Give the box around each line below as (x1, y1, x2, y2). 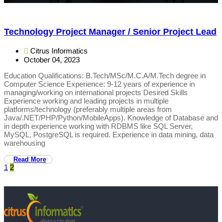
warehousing (4, 139, 45, 148)
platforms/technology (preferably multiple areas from (4, 105, 172, 114)
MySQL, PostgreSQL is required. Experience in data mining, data (4, 130, 214, 139)
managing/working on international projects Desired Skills (4, 88, 188, 97)
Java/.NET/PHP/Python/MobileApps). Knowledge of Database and (4, 113, 218, 122)
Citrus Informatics (28, 47, 88, 55)
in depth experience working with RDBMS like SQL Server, (4, 122, 193, 131)
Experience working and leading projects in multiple (4, 97, 168, 106)
